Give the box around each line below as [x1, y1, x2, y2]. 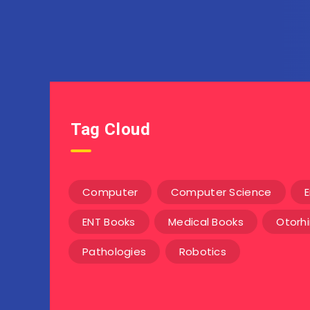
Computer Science [170, 184, 272, 199]
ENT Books [82, 214, 136, 229]
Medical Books [168, 214, 244, 229]
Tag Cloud [71, 119, 151, 139]
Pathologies [82, 244, 147, 259]
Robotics [179, 244, 227, 259]
